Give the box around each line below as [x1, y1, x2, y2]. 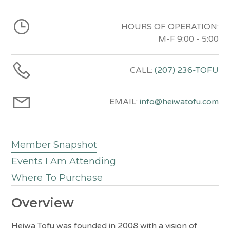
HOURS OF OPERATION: [121, 21, 219, 32]
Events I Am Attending [11, 155, 117, 167]
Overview [11, 195, 74, 210]
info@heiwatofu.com [139, 96, 219, 107]
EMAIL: [109, 96, 140, 107]
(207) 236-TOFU [154, 65, 219, 75]
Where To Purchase [11, 171, 103, 183]
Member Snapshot [11, 139, 98, 150]
